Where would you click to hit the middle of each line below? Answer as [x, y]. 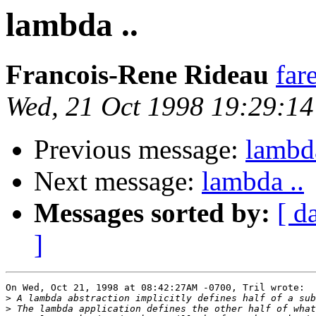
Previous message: [140, 150]
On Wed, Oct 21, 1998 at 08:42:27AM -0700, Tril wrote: [155, 288]
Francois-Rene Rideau [137, 75]
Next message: [118, 181]
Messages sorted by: [152, 213]
